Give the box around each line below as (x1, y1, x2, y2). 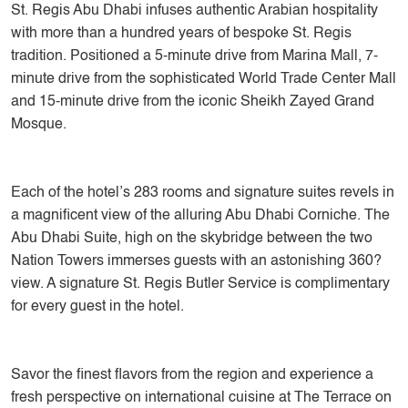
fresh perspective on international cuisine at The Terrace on (11, 391, 392, 405)
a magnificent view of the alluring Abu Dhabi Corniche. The (11, 209, 390, 223)
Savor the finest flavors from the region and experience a (11, 368, 373, 382)
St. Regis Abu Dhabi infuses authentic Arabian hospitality (11, 4, 378, 18)
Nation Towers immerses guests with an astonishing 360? (11, 254, 382, 269)
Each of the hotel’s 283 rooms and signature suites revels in (11, 186, 394, 200)
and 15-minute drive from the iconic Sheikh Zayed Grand (11, 95, 374, 109)
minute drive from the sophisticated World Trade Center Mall (11, 72, 396, 87)
